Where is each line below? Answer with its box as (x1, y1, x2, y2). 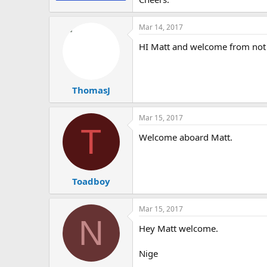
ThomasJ (72, 84, 110, 97)
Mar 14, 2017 (139, 21, 183, 32)
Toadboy (72, 175, 110, 187)
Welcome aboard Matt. (139, 131, 232, 144)
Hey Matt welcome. (139, 222, 218, 234)
